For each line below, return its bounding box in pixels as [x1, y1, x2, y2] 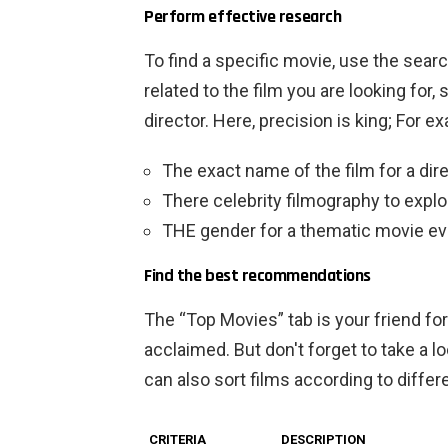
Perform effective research [144, 5, 342, 29]
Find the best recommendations [144, 264, 371, 288]
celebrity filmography [213, 190, 380, 212]
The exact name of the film [162, 160, 375, 182]
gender [200, 220, 256, 242]
